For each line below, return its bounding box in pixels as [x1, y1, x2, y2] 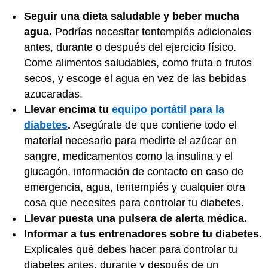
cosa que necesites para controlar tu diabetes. [24, 196, 244, 209]
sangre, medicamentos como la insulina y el [24, 150, 233, 162]
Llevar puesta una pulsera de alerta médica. [24, 212, 247, 224]
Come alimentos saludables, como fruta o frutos [24, 56, 252, 69]
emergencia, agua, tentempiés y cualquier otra [24, 181, 245, 193]
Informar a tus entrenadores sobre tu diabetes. [24, 227, 262, 240]
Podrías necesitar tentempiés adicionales [52, 25, 251, 38]
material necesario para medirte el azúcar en [24, 134, 237, 147]
